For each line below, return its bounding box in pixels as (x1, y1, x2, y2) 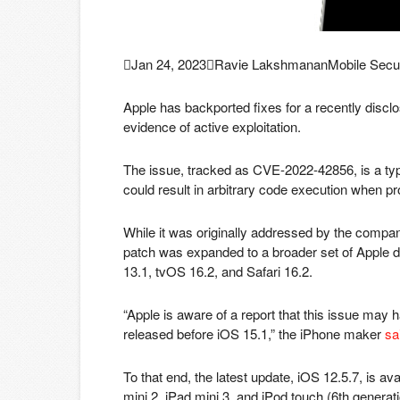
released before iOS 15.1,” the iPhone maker (123, 324, 385, 343)
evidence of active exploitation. (123, 117, 301, 136)
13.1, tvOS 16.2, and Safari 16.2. (123, 262, 312, 280)
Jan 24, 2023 (131, 54, 206, 73)
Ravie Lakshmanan (214, 54, 328, 73)
